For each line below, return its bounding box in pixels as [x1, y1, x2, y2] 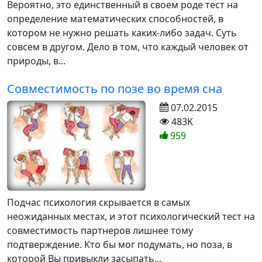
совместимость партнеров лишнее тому [7, 224, 193, 237]
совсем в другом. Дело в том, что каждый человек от [7, 40, 249, 53]
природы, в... [7, 54, 65, 67]
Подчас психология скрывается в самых [7, 196, 190, 209]
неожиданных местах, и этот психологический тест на [7, 210, 255, 223]
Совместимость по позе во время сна [7, 80, 222, 96]
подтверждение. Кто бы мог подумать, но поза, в [7, 238, 232, 251]
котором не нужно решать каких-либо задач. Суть [7, 26, 237, 39]
